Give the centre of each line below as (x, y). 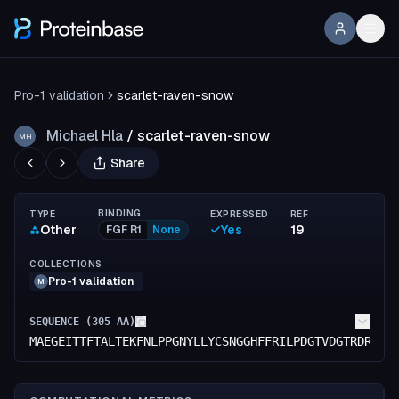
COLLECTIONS (66, 264)
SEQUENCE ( (61, 322)
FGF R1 (124, 230)
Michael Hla (85, 136)
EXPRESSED (240, 214)
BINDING (120, 213)
